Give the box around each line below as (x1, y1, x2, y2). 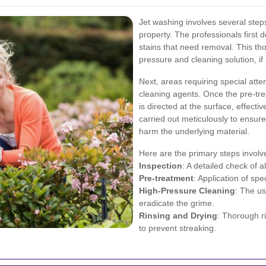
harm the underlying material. (139, 126, 249, 136)
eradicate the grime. (139, 198, 214, 208)
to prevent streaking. (139, 223, 216, 233)
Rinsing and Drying (139, 210, 217, 220)
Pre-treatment (139, 173, 194, 183)
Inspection (139, 160, 182, 170)
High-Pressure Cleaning (139, 185, 235, 195)
